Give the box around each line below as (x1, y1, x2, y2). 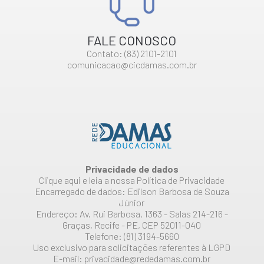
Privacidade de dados (85, 163, 179, 174)
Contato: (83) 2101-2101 (87, 48, 177, 59)
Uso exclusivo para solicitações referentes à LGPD (33, 242, 231, 253)
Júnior (119, 197, 145, 208)
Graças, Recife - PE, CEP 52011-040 (62, 219, 202, 230)
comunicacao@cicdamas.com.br (67, 59, 197, 70)
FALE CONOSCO (87, 32, 177, 48)
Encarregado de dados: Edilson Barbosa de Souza (34, 186, 229, 197)
